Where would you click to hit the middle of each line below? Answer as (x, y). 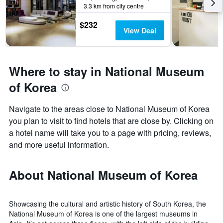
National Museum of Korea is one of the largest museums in (103, 214)
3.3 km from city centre (114, 6)
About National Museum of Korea (103, 175)
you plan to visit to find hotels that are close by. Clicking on (111, 121)
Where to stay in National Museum (107, 71)
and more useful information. (59, 145)
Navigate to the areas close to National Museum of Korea (109, 109)
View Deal (140, 31)
